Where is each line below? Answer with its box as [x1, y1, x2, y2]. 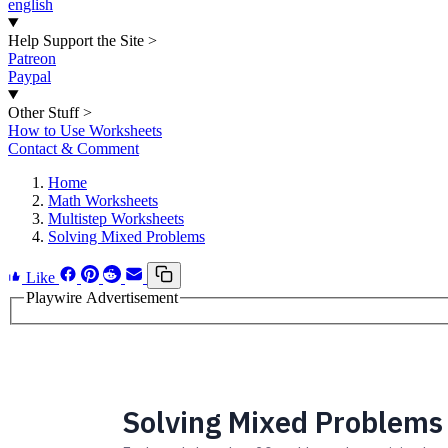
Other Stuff [8, 104, 79, 121]
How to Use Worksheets [8, 122, 162, 139]
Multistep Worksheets [48, 210, 184, 227]
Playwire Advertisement [26, 289, 178, 306]
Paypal [8, 68, 51, 85]
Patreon [8, 50, 56, 67]
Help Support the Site [8, 32, 144, 49]
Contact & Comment [8, 140, 139, 157]
